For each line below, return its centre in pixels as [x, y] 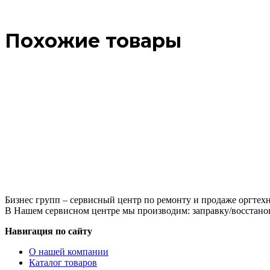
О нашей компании [69, 251]
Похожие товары [93, 41]
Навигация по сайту [49, 231]
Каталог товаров [63, 262]
